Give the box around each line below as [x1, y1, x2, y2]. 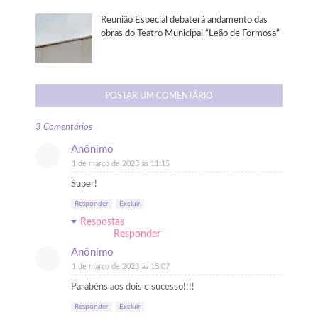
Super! [71, 180, 97, 189]
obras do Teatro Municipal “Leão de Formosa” [101, 29, 280, 38]
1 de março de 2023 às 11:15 [72, 160, 170, 168]
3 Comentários [35, 123, 92, 132]
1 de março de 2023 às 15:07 [72, 263, 170, 270]
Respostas [80, 217, 124, 227]
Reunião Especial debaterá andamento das [101, 16, 268, 25]
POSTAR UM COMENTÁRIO [105, 92, 213, 100]
